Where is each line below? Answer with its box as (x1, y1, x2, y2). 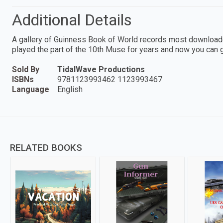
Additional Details (12, 10, 132, 29)
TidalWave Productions (57, 64, 145, 74)
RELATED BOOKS (10, 141, 82, 153)
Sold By (12, 64, 39, 74)
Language (12, 84, 49, 94)
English (57, 84, 83, 94)
